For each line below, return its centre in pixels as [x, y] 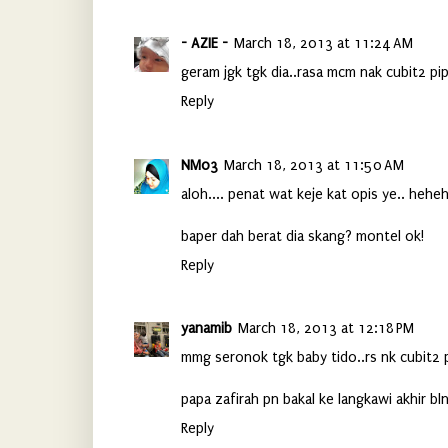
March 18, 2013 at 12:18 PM [325, 329]
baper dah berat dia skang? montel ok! [302, 236]
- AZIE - [204, 43]
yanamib [206, 329]
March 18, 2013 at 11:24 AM [323, 43]
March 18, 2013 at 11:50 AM [313, 165]
